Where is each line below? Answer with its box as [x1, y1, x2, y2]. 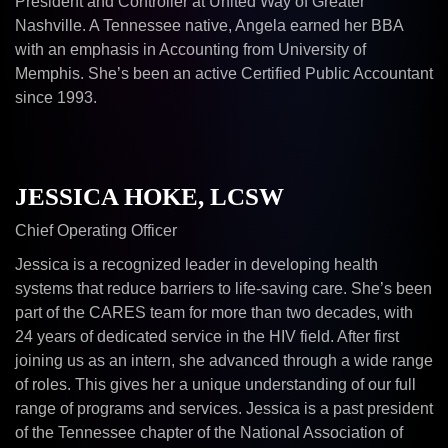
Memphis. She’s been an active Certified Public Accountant [15, 65, 433, 82]
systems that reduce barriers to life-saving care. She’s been [15, 280, 432, 297]
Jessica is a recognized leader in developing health [15, 256, 378, 273]
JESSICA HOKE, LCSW [15, 183, 284, 210]
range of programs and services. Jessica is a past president [15, 400, 433, 417]
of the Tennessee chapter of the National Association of [15, 424, 403, 441]
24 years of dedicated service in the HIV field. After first [15, 328, 399, 345]
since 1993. [15, 89, 97, 106]
